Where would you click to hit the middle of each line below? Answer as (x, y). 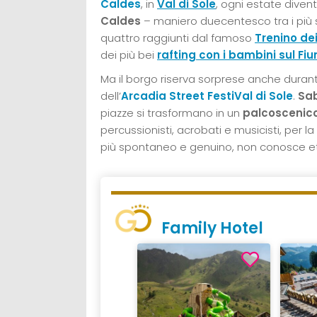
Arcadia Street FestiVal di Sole (207, 96)
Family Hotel (213, 228)
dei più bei (129, 54)
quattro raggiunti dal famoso (178, 38)
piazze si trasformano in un (172, 113)
